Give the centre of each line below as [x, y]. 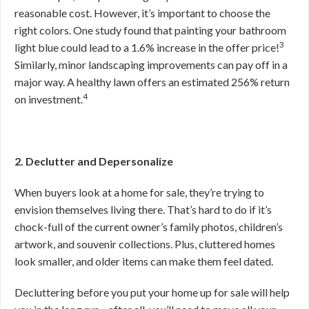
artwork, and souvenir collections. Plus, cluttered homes [145, 244]
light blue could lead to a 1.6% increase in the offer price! [147, 47]
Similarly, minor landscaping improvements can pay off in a [151, 64]
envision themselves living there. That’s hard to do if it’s [143, 209]
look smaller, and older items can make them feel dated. [144, 261]
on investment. [49, 99]
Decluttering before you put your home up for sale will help [152, 292]
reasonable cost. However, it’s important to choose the [142, 13]
